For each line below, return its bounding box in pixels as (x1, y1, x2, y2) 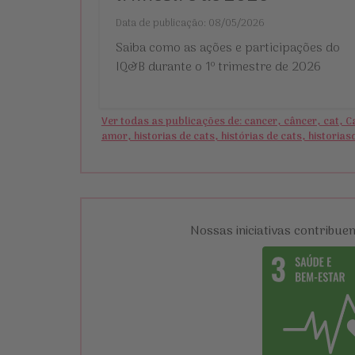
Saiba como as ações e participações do (115, 38, 340, 59)
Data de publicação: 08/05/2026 (115, 15, 265, 32)
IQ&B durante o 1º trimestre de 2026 (115, 57, 321, 78)
